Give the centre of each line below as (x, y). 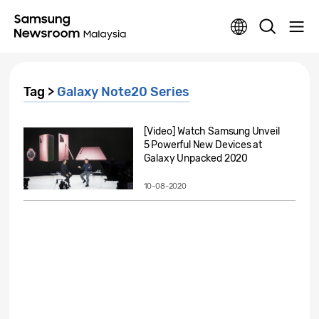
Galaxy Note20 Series (123, 92)
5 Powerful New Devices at (203, 145)
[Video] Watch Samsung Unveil (211, 131)
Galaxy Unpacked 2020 (196, 158)
